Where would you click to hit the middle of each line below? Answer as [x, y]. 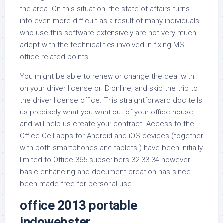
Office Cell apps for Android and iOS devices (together [111, 136]
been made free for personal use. [77, 184]
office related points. [55, 57]
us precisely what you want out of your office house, [107, 112]
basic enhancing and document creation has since [105, 172]
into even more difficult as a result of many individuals [110, 21]
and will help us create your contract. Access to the [107, 124]
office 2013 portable [78, 205]
